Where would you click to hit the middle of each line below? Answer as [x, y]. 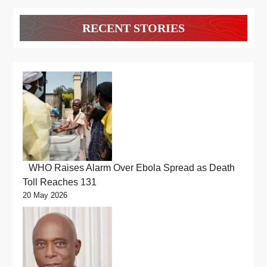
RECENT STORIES [133, 28]
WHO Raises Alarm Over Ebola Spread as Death [131, 167]
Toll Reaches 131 [60, 182]
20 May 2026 [45, 195]
